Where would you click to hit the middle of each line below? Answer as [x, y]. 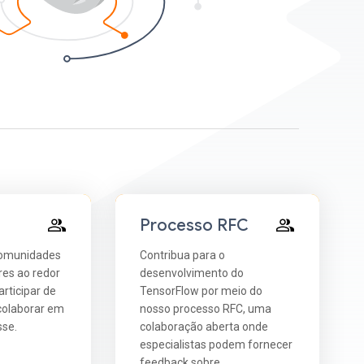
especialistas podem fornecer [217, 344]
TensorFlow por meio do [201, 290]
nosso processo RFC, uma [206, 308]
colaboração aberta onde [204, 326]
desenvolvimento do [192, 273]
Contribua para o [183, 255]
